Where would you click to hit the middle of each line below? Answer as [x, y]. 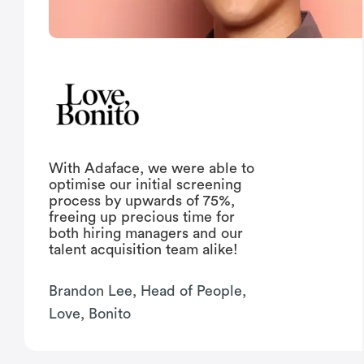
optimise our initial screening [145, 185]
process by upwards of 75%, [142, 201]
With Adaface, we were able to [152, 169]
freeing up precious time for [142, 217]
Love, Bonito [90, 314]
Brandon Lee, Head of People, [147, 291]
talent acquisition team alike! [143, 250]
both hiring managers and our [146, 234]
